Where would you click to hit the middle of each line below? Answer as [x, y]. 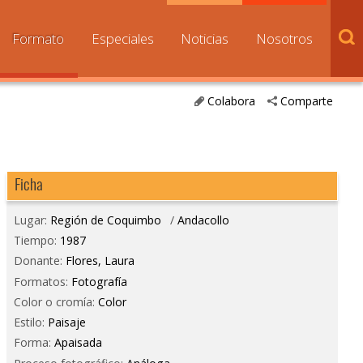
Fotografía [99, 281]
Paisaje [66, 322]
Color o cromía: [56, 301]
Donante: [39, 261]
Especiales [122, 38]
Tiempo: [36, 241]
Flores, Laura [100, 261]
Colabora [231, 101]
